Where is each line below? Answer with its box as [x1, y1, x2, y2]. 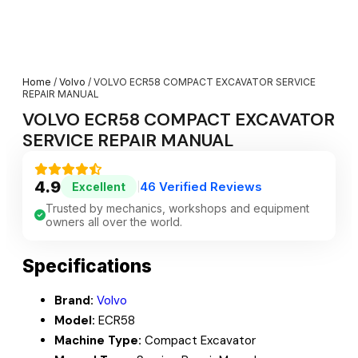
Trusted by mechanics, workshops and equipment [46, 201, 309, 216]
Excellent [72, 180, 125, 194]
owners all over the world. [46, 215, 182, 229]
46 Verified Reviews [140, 179, 262, 195]
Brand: [54, 292, 93, 308]
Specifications [22, 255, 152, 277]
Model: [54, 312, 95, 328]
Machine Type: [54, 332, 141, 348]
